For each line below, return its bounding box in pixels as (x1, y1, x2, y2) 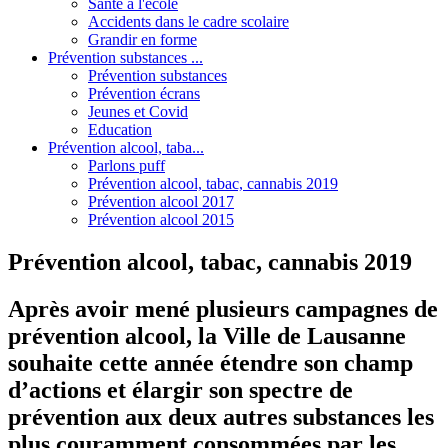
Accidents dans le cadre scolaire (88, 12, 289, 30)
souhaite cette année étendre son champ (8, 349, 413, 376)
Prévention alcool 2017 (88, 192, 234, 210)
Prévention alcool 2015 (88, 210, 234, 228)
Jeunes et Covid (88, 102, 188, 120)
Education (88, 120, 152, 138)
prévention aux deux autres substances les (8, 403, 434, 430)
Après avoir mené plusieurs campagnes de (8, 295, 438, 322)
